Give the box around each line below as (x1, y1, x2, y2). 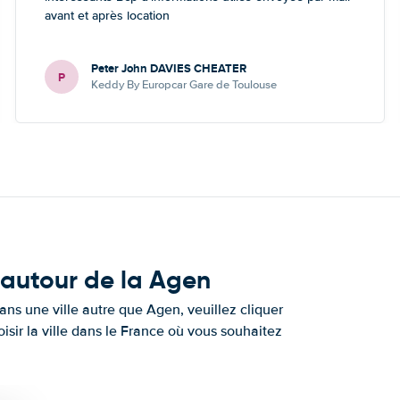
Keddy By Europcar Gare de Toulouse (91, 78, 278, 92)
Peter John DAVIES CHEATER (91, 60, 247, 77)
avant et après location (45, 8, 171, 23)
